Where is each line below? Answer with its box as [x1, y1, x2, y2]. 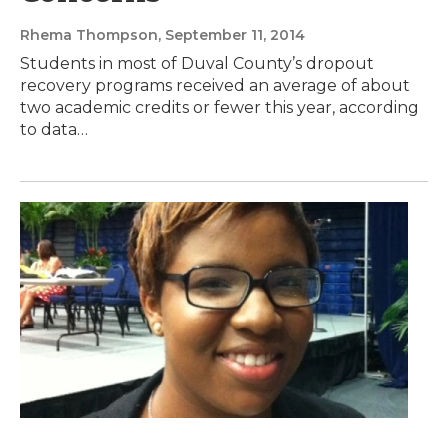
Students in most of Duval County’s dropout [20, 53, 374, 73]
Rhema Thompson [20, 25, 158, 44]
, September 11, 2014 [158, 25, 305, 44]
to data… [20, 119, 88, 139]
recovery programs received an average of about [20, 75, 410, 95]
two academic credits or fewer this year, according [20, 97, 419, 117]
